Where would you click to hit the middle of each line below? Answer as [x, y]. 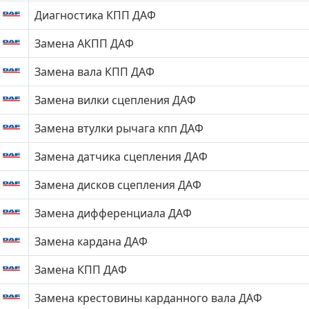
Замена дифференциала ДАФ [113, 213]
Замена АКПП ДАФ [84, 43]
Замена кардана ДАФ [91, 241]
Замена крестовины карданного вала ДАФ [148, 298]
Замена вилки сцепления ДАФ [115, 100]
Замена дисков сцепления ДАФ [118, 185]
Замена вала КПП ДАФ [94, 72]
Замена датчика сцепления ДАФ [121, 157]
